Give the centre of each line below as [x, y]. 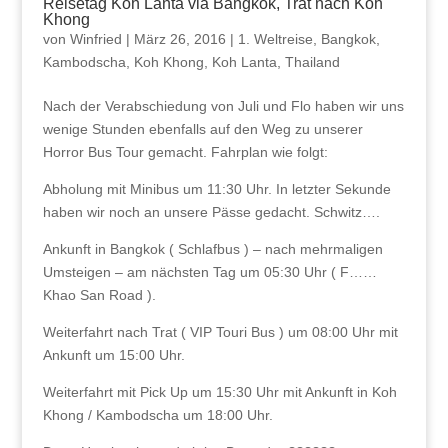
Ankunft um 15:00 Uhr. [113, 355]
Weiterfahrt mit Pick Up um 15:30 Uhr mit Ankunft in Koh [219, 392]
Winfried [95, 39]
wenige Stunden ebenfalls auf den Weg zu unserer [202, 129]
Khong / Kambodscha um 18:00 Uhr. [157, 415]
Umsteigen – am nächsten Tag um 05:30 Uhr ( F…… [209, 272]
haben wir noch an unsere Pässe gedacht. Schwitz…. [211, 212]
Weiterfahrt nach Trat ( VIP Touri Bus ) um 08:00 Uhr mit [220, 332]
